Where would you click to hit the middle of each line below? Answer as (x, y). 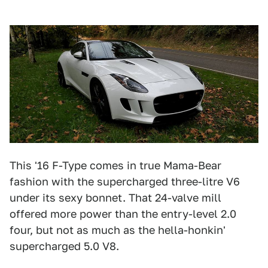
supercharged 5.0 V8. (64, 246)
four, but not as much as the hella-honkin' (118, 230)
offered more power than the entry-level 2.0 (123, 214)
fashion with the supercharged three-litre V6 (125, 181)
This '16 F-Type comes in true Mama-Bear (115, 165)
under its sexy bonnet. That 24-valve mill (115, 197)
